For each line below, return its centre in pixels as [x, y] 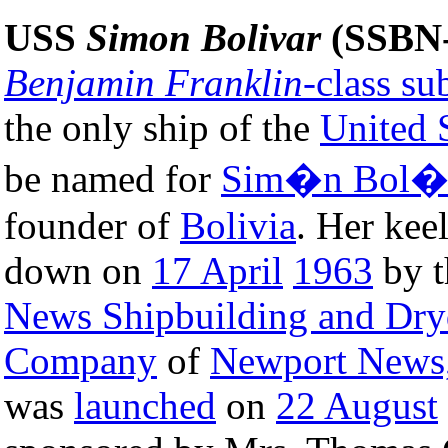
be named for [112, 178]
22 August [357, 405]
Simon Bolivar [203, 37]
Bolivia [238, 225]
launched [145, 405]
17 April [217, 270]
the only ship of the [162, 127]
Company [80, 360]
